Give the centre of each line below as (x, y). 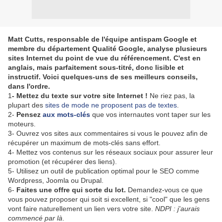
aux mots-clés (66, 114)
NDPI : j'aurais (177, 209)
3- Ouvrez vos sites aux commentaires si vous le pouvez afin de (108, 133)
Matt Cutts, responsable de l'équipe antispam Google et (102, 39)
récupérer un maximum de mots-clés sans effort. (84, 143)
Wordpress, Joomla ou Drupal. (56, 180)
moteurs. (22, 124)
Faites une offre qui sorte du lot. (71, 190)
